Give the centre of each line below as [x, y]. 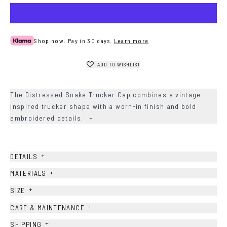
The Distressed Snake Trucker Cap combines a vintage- [107, 95]
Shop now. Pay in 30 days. [73, 40]
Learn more [131, 40]
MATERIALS [28, 173]
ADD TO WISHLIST [119, 65]
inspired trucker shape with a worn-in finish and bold [103, 106]
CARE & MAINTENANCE [47, 207]
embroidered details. [48, 118]
